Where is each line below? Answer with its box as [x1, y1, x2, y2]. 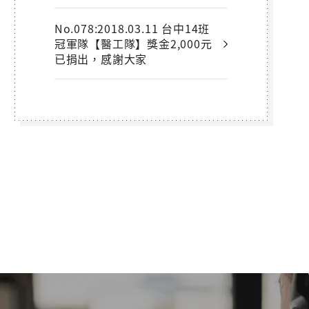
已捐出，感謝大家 [54, 50, 148, 68]
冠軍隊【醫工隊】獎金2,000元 [54, 35, 212, 52]
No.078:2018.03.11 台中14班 [54, 20, 210, 37]
